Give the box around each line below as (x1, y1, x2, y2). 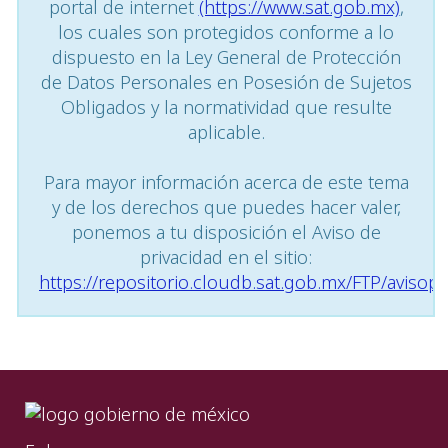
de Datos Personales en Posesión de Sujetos (40, 70, 412, 95)
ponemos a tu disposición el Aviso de (71, 220, 381, 245)
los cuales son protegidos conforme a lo (58, 20, 394, 45)
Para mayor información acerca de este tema (43, 170, 409, 195)
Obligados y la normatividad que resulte (60, 95, 392, 120)
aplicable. (187, 120, 265, 145)
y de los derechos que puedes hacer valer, (51, 195, 401, 220)
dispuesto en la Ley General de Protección (51, 45, 401, 70)
